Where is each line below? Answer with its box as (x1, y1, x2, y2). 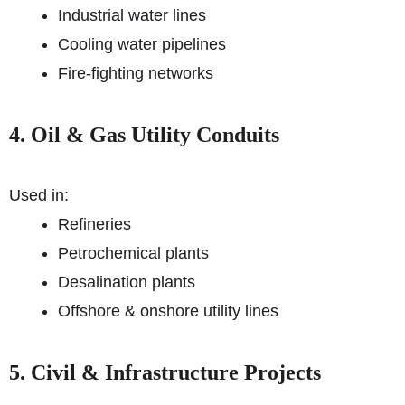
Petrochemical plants (58, 244, 209, 262)
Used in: (9, 186, 69, 204)
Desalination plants (58, 273, 195, 291)
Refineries (58, 215, 131, 233)
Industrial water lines (58, 6, 206, 24)
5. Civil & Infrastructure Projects (9, 361, 321, 384)
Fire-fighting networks (58, 64, 213, 82)
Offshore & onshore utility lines (58, 302, 278, 320)
